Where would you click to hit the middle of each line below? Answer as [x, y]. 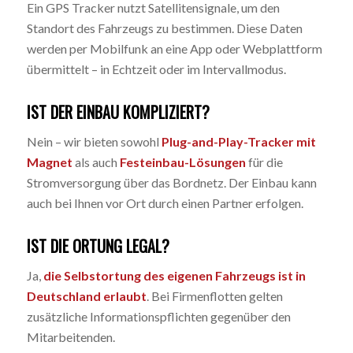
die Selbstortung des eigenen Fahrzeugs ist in [174, 275]
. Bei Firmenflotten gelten [214, 295]
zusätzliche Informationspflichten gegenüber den [158, 316]
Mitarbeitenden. [71, 336]
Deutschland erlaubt [86, 295]
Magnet [49, 162]
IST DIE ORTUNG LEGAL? [98, 246]
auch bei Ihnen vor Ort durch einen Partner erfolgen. [165, 203]
